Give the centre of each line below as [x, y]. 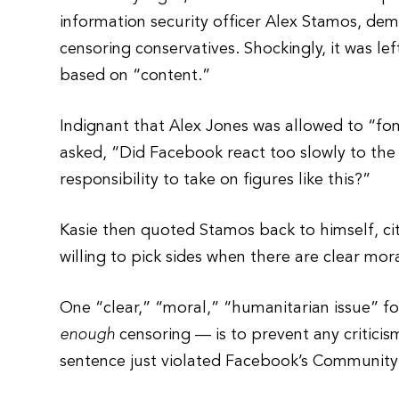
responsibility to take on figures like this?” [216, 180]
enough [88, 335]
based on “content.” [135, 76]
